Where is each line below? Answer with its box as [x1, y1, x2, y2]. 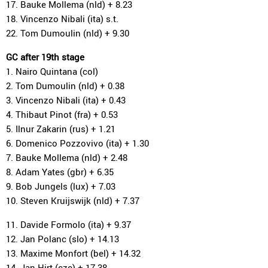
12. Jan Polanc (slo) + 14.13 [6, 233, 119, 245]
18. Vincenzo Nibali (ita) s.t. [6, 13, 118, 25]
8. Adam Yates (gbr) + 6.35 [6, 166, 114, 178]
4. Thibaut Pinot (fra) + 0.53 [6, 108, 118, 120]
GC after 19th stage [6, 51, 84, 63]
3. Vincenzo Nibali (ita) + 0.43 [6, 94, 126, 106]
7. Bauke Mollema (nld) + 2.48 [6, 151, 127, 163]
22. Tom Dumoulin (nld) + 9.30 [6, 27, 129, 39]
